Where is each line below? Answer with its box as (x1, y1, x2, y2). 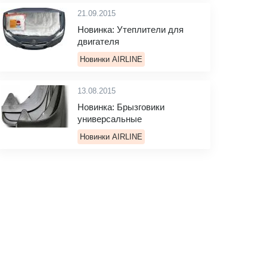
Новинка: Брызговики (77, 102, 164, 112)
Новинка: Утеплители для (77, 24, 184, 35)
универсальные (77, 114, 142, 124)
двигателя (77, 36, 119, 46)
